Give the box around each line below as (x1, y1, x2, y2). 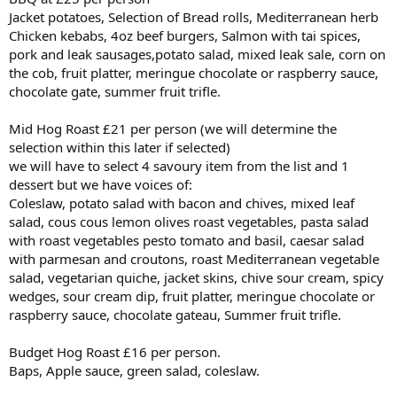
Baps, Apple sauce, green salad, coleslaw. (9, 362, 260, 380)
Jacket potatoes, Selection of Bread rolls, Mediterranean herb (9, 8, 378, 27)
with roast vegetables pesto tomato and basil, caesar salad (9, 231, 364, 250)
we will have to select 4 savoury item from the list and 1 (9, 157, 349, 175)
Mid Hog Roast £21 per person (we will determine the (9, 120, 337, 138)
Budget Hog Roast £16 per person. (9, 343, 221, 362)
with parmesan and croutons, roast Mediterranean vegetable (9, 250, 379, 269)
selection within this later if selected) (9, 138, 230, 157)
